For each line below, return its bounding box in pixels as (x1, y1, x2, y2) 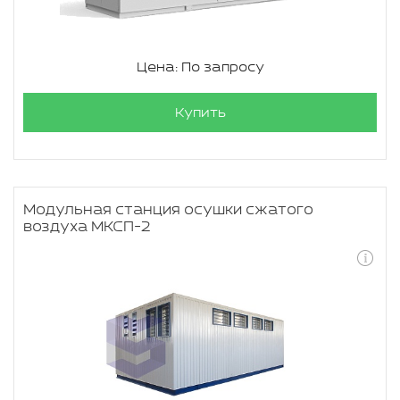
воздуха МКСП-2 (23, 219, 151, 236)
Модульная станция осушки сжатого (23, 202, 313, 219)
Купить (174, 105, 226, 121)
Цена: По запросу (136, 60, 264, 75)
